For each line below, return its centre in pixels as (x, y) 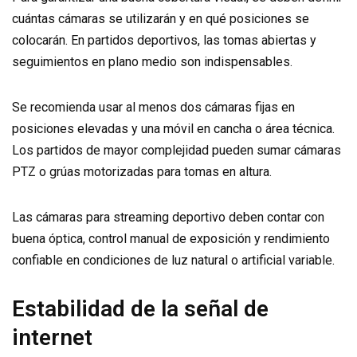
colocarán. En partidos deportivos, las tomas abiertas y (164, 40)
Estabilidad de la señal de (140, 309)
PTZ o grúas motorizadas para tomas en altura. (142, 172)
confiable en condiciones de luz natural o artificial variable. (173, 260)
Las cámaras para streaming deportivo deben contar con (168, 217)
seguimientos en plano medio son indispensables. (152, 62)
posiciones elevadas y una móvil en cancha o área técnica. (173, 129)
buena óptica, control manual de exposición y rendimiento (171, 239)
